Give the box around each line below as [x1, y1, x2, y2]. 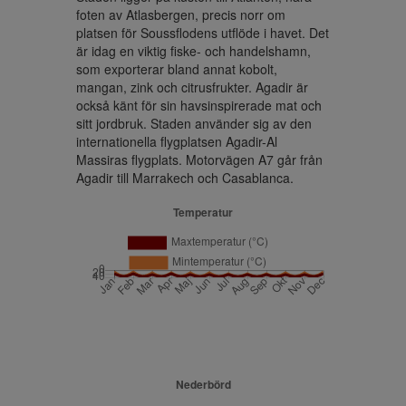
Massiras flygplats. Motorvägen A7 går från [76, 150, 323, 169]
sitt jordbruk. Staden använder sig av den [76, 114, 312, 132]
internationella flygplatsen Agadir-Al [76, 132, 277, 150]
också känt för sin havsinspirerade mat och [76, 96, 322, 114]
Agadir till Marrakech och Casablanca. [76, 169, 294, 187]
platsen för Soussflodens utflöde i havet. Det [76, 24, 329, 42]
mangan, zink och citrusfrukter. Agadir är [76, 78, 308, 96]
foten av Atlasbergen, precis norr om [76, 5, 285, 24]
